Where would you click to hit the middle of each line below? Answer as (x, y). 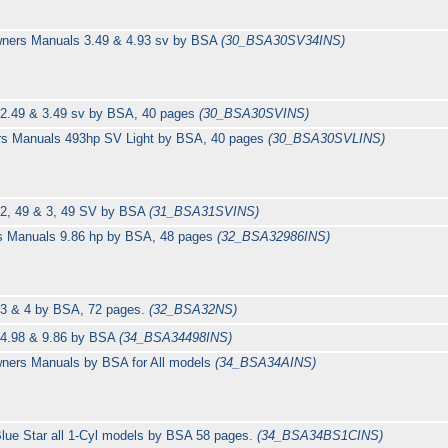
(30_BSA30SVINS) (254, 114)
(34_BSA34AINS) (266, 363)
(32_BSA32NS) (193, 310)
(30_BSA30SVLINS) (326, 139)
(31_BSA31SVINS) (204, 212)
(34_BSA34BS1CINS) (320, 436)
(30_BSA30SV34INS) (283, 41)
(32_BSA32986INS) (274, 237)
